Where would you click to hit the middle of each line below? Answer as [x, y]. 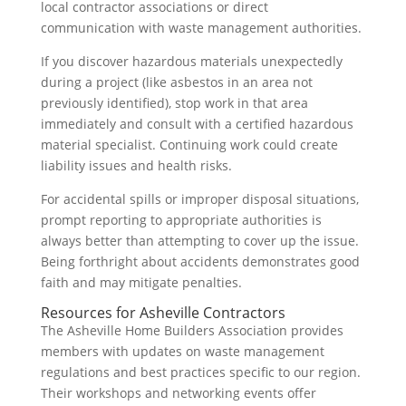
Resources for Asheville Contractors [163, 313]
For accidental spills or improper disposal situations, [199, 199]
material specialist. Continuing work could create [189, 145]
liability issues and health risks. [136, 165]
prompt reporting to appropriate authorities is [181, 220]
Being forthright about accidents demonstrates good [200, 261]
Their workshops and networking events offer [178, 393]
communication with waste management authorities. [201, 28]
